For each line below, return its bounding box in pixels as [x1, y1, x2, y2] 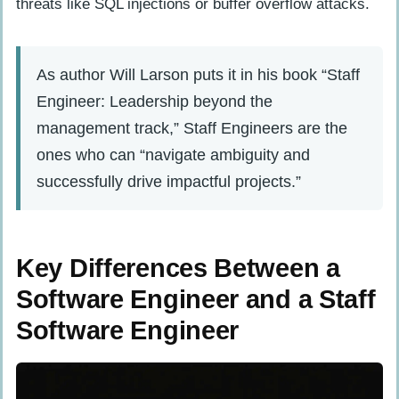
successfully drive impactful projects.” [37, 172, 301, 191]
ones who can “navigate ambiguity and [37, 145, 310, 165]
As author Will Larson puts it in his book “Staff [37, 65, 360, 85]
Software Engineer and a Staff [16, 284, 376, 313]
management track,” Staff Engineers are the [37, 118, 347, 138]
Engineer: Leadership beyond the [37, 92, 273, 111]
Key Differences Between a [16, 253, 340, 282]
